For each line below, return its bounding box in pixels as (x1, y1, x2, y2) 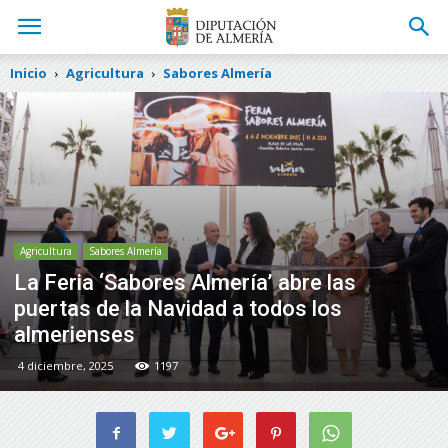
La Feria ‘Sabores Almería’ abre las (14, 269, 356, 295)
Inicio (10, 64, 47, 82)
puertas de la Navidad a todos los (14, 295, 342, 321)
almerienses (14, 321, 135, 347)
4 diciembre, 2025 (18, 357, 113, 373)
